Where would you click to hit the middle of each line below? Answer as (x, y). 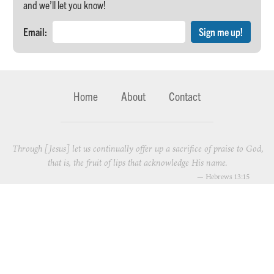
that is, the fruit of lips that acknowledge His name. (138, 163)
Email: (35, 32)
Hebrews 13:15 (228, 177)
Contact (185, 96)
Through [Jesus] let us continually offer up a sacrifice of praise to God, (138, 149)
